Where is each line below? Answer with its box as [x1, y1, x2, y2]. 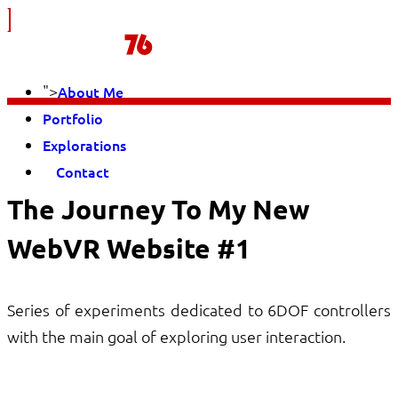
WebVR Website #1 [7, 232, 251, 265]
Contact [56, 162, 109, 181]
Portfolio [43, 108, 103, 128]
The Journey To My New [7, 193, 310, 226]
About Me [58, 82, 123, 101]
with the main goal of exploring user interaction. [7, 326, 346, 346]
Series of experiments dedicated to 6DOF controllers [7, 299, 391, 320]
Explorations [43, 135, 126, 155]
